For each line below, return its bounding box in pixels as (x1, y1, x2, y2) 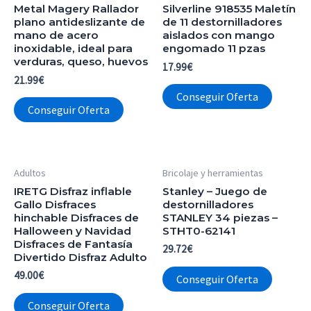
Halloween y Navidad (14, 224, 131, 237)
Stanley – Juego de (162, 184, 267, 198)
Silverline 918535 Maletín (162, 1, 296, 15)
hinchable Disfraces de (14, 210, 139, 224)
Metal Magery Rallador (14, 1, 139, 15)
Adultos (14, 167, 46, 180)
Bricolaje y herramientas (162, 167, 263, 180)
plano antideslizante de (14, 15, 145, 28)
